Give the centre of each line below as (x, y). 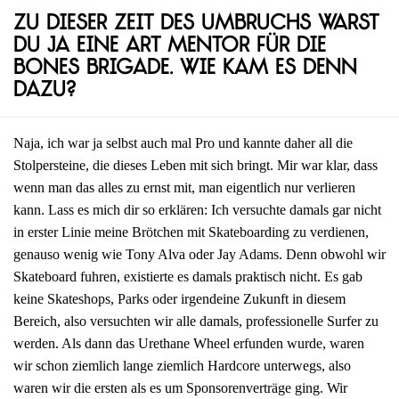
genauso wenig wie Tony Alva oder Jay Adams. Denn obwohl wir (199, 255)
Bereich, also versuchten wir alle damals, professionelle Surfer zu (196, 322)
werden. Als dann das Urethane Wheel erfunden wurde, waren (189, 344)
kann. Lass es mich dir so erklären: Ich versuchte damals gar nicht (197, 210)
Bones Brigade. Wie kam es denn (185, 69)
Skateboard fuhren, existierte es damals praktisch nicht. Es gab (188, 277)
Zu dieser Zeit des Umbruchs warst (196, 25)
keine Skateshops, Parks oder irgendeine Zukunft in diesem (179, 299)
